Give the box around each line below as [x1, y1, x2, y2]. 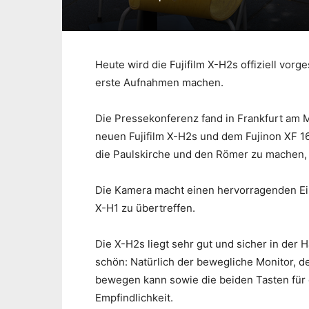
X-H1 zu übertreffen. [95, 201, 195, 215]
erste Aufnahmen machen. [95, 76, 223, 90]
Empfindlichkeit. [95, 291, 173, 305]
